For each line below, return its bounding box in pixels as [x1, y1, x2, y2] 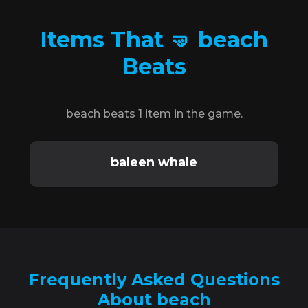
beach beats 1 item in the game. [65, 107, 243, 120]
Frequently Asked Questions [28, 269, 280, 289]
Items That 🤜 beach [40, 26, 268, 53]
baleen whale [110, 155, 197, 170]
